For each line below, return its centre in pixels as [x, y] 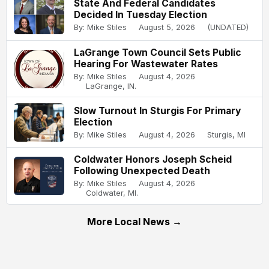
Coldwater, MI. [112, 193]
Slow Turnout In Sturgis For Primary [157, 110]
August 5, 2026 [167, 28]
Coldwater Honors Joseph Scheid [153, 159]
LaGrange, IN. [111, 86]
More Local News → [134, 221]
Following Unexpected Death [142, 171]
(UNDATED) [228, 28]
